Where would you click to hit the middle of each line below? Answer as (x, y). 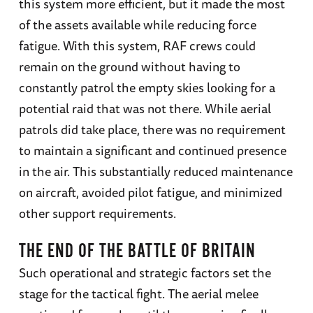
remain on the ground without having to (129, 66)
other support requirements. (100, 213)
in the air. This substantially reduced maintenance (155, 171)
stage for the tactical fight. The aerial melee (138, 293)
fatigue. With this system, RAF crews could (137, 45)
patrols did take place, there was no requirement (152, 129)
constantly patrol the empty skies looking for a (147, 87)
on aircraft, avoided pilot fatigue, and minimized (150, 192)
